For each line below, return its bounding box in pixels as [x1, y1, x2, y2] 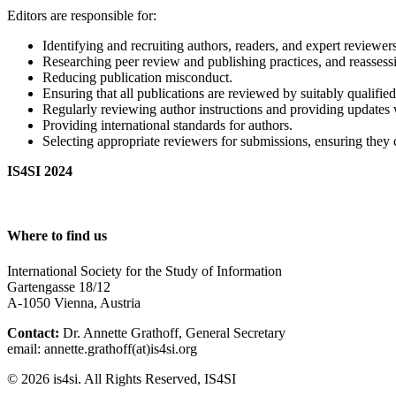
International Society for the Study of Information [7, 263, 282, 278]
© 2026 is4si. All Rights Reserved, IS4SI [7, 370, 236, 386]
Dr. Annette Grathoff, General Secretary [59, 324, 286, 340]
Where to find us [7, 228, 107, 244]
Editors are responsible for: [7, 8, 156, 24]
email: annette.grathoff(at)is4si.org [7, 340, 197, 356]
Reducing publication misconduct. [42, 70, 232, 86]
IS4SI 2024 [7, 164, 72, 179]
